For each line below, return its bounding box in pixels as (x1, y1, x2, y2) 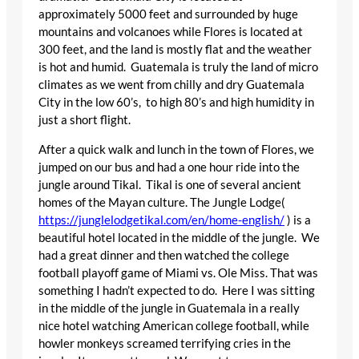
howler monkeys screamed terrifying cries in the (38, 336, 291, 350)
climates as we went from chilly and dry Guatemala (38, 78, 305, 92)
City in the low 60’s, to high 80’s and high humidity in (38, 95, 314, 110)
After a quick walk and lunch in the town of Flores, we (38, 142, 314, 156)
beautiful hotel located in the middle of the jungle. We (38, 230, 320, 244)
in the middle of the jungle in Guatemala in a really (38, 301, 300, 315)
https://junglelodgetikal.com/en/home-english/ (38, 212, 284, 227)
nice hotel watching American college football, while (38, 318, 309, 333)
